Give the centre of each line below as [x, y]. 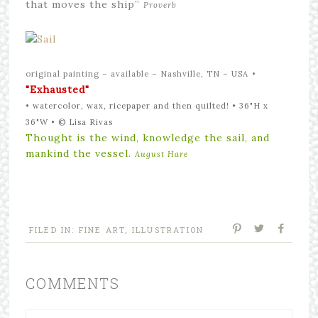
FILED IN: [54, 230]
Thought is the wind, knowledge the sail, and [147, 138]
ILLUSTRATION [168, 230]
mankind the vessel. [80, 153]
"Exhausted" [57, 89]
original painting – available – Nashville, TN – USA [137, 74]
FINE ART [102, 230]
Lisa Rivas [91, 122]
